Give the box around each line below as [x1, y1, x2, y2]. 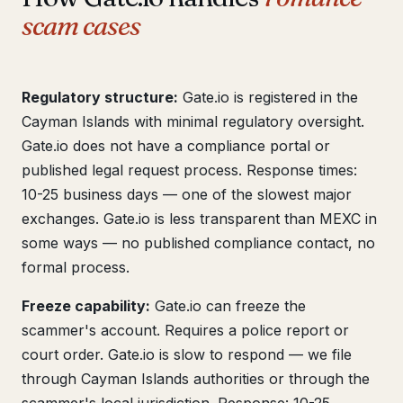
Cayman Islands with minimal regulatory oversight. [22, 112, 364, 130]
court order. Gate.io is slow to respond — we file [22, 345, 352, 363]
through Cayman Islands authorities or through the [22, 370, 370, 388]
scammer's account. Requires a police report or [22, 321, 349, 339]
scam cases [22, 9, 140, 42]
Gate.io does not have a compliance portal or [22, 137, 330, 155]
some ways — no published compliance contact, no [22, 234, 375, 252]
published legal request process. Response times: [22, 161, 357, 179]
